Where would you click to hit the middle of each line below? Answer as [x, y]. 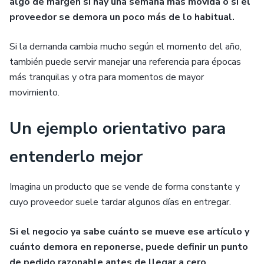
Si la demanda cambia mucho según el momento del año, [126, 47]
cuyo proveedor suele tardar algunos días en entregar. [120, 202]
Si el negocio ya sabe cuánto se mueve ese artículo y [129, 232]
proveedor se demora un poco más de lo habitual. [122, 17]
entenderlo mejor [76, 157]
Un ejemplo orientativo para [118, 128]
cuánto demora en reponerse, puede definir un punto [129, 247]
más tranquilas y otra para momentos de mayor [107, 77]
